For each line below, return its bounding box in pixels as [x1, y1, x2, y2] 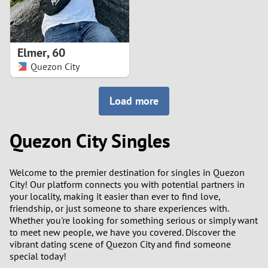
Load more [115, 94, 159, 108]
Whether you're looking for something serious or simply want [10, 214, 258, 226]
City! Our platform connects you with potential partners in [10, 178, 245, 190]
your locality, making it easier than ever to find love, [10, 190, 220, 202]
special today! [10, 249, 66, 262]
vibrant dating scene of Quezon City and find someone [10, 237, 231, 250]
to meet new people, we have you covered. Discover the [10, 226, 236, 238]
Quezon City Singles [10, 128, 170, 154]
